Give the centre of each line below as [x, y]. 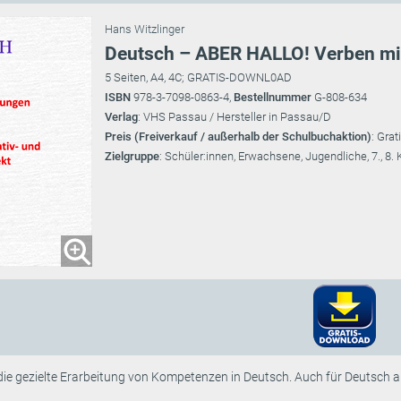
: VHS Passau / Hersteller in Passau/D [235, 117]
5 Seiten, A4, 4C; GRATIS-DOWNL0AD [198, 78]
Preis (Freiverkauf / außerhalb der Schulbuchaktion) [238, 137]
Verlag [121, 117]
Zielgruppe [132, 157]
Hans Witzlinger [145, 30]
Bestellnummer [274, 98]
